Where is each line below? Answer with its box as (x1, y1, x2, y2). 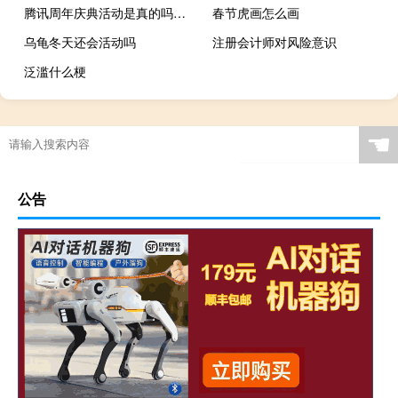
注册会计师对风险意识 (212, 32, 338, 51)
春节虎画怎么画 (212, 3, 300, 21)
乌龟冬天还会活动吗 (24, 32, 136, 51)
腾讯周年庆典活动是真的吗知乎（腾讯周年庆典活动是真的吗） (173, 3, 186, 21)
